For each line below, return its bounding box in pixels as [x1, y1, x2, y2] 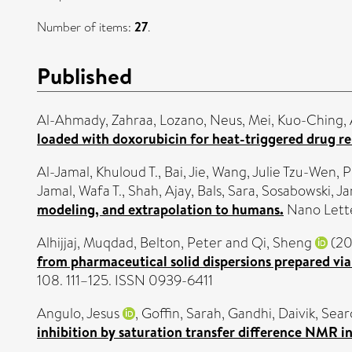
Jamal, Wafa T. [37, 180, 122, 201]
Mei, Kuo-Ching [248, 109, 343, 130]
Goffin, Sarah [141, 302, 222, 324]
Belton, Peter [140, 232, 222, 253]
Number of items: [37, 18, 134, 36]
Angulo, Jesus [37, 302, 119, 324]
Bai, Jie [164, 161, 206, 182]
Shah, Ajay [128, 180, 191, 201]
